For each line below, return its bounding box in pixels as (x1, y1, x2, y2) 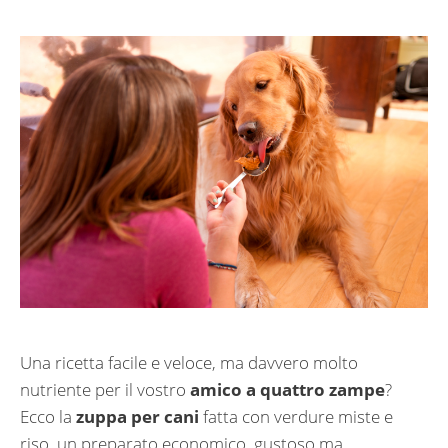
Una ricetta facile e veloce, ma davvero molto (20, 350, 358, 374)
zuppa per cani (76, 404, 199, 428)
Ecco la (20, 404, 76, 428)
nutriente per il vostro (20, 377, 190, 401)
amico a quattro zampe (190, 377, 385, 401)
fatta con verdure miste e (199, 404, 393, 428)
